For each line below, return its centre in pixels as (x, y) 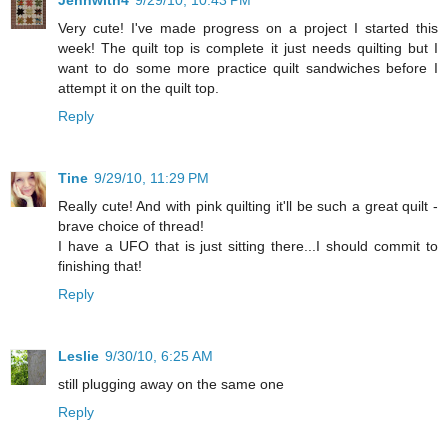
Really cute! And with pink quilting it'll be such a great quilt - (248, 206)
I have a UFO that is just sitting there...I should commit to (248, 246)
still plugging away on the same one (171, 384)
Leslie (78, 356)
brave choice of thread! (131, 226)
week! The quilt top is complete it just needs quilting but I (248, 48)
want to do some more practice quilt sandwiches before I (248, 68)
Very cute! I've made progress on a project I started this (248, 28)
